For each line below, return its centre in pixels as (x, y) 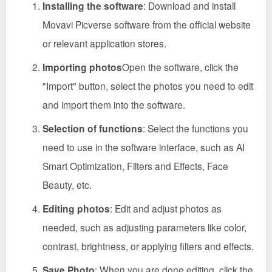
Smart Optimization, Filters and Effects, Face (135, 166)
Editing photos (76, 209)
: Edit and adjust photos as (166, 208)
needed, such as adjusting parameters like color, (144, 227)
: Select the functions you (195, 128)
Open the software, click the (180, 67)
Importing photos (82, 67)
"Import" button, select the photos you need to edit (148, 86)
